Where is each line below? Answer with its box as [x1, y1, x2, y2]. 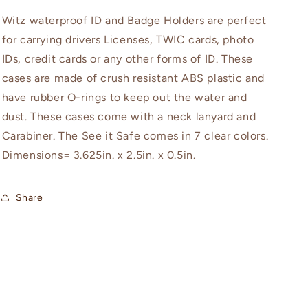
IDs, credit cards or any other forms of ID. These [1, 52, 253, 65]
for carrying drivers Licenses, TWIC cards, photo [1, 33, 254, 46]
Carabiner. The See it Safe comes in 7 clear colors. [1, 129, 269, 142]
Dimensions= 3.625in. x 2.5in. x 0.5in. [1, 148, 196, 162]
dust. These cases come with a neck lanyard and [1, 110, 256, 123]
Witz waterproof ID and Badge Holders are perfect [1, 14, 267, 27]
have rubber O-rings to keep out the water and [1, 91, 247, 104]
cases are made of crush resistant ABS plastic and [1, 71, 265, 85]
